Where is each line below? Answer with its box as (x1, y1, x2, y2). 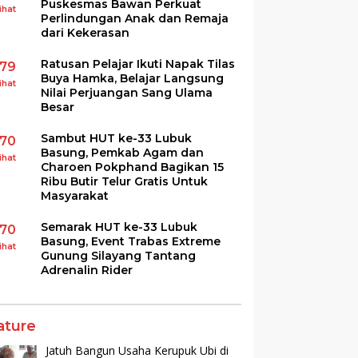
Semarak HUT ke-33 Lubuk (41, 219, 198, 234)
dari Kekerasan (41, 25, 130, 40)
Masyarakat (41, 188, 109, 203)
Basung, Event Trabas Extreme (41, 233, 221, 249)
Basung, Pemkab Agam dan (41, 145, 205, 160)
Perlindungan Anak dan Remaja (41, 10, 229, 26)
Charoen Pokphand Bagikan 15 (41, 159, 225, 174)
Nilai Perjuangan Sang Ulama (41, 85, 213, 100)
